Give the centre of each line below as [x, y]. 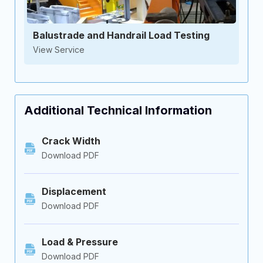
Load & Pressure [80, 242]
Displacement [74, 191]
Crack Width [71, 141]
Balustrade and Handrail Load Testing [121, 35]
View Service [59, 50]
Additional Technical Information [118, 110]
